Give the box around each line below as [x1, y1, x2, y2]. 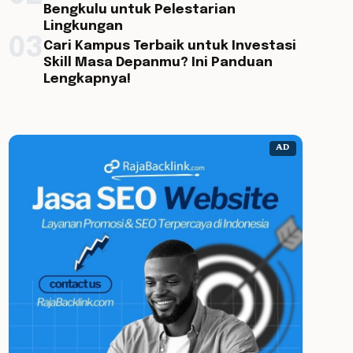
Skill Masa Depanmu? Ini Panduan [43, 56, 273, 69]
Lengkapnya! [43, 72, 131, 86]
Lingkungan [43, 20, 123, 33]
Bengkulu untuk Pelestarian [43, 3, 236, 17]
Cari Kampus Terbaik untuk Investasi [43, 39, 296, 53]
